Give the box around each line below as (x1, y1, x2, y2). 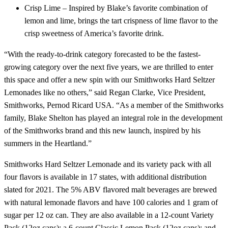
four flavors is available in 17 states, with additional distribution (4, 173, 207, 182)
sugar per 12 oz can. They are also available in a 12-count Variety (4, 211, 214, 220)
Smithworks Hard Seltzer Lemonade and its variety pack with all (4, 160, 211, 169)
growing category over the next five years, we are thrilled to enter (4, 63, 213, 72)
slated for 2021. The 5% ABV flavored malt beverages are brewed (4, 185, 217, 194)
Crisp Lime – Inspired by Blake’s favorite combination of (24, 4, 208, 13)
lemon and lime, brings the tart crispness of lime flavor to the (24, 16, 218, 25)
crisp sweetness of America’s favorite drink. (24, 29, 164, 38)
